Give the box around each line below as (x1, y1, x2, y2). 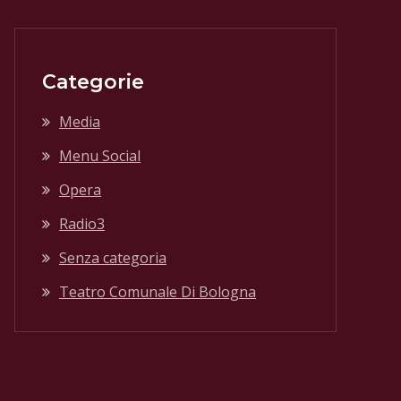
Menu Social (59, 146, 141, 166)
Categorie (42, 70, 144, 94)
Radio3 (59, 214, 105, 234)
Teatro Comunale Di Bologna (59, 282, 256, 302)
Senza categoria (59, 248, 166, 268)
